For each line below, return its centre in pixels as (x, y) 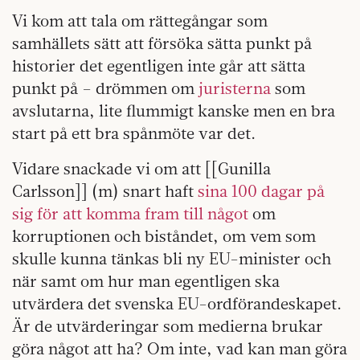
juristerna (235, 88)
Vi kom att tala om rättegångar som (140, 20)
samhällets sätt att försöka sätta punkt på (162, 43)
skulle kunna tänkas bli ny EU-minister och (172, 258)
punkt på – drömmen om (105, 88)
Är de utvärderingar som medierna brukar (168, 326)
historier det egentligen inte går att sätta (159, 65)
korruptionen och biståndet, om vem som (164, 236)
